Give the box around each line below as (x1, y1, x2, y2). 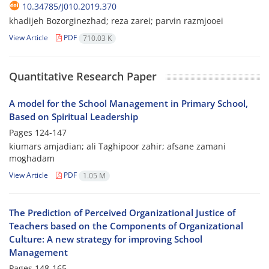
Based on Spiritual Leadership (9, 110, 138, 123)
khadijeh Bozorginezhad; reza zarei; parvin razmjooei (9, 15, 223, 27)
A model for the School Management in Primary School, (9, 97, 248, 110)
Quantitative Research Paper (9, 69, 157, 84)
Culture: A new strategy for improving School (9, 233, 202, 246)
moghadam (9, 153, 55, 165)
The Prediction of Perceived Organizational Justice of (9, 207, 235, 219)
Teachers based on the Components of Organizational (9, 220, 243, 232)
